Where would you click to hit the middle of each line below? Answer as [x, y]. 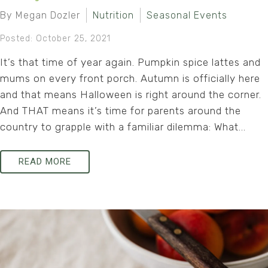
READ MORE [45, 162]
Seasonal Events [187, 15]
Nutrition [113, 15]
